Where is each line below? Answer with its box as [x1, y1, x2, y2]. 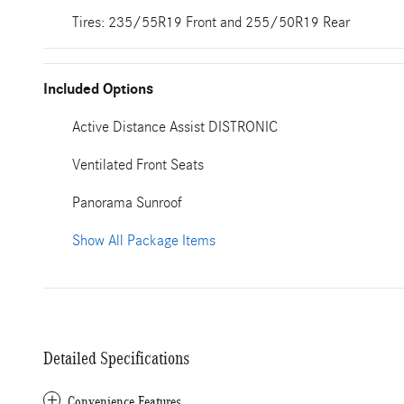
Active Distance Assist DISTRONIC [72, 118, 278, 135]
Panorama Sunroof [72, 194, 182, 211]
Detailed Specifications [43, 348, 189, 368]
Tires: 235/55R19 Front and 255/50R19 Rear [72, 14, 350, 31]
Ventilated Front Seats [72, 156, 204, 173]
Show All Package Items [72, 232, 216, 249]
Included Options [43, 80, 153, 98]
